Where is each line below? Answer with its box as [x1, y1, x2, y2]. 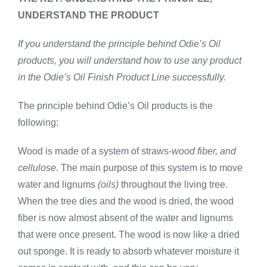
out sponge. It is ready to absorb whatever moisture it [18, 246, 239, 256]
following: [18, 117, 58, 128]
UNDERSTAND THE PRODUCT [18, 10, 159, 20]
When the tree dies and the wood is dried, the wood [18, 195, 234, 206]
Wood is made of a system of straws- [18, 145, 172, 156]
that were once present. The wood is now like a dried [18, 229, 240, 240]
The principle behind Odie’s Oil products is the [18, 100, 213, 111]
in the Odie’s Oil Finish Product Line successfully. [18, 72, 226, 82]
